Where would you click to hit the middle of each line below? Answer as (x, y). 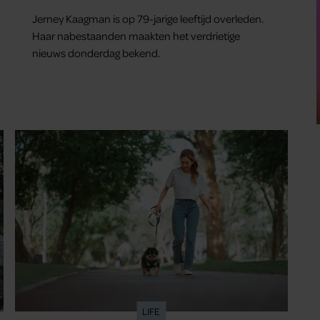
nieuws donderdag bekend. (96, 52)
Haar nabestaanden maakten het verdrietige (136, 35)
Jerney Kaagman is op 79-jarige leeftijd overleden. (148, 18)
